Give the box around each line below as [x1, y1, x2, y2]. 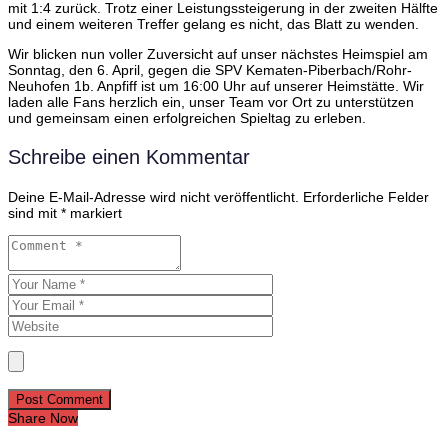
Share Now [8, 410, 78, 427]
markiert [66, 205, 122, 222]
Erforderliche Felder [303, 189, 429, 206]
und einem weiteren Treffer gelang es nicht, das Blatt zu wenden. [8, 16, 419, 33]
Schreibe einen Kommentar [8, 146, 250, 169]
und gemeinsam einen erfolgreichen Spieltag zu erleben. [8, 110, 366, 127]
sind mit [8, 205, 61, 222]
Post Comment [16, 392, 103, 408]
